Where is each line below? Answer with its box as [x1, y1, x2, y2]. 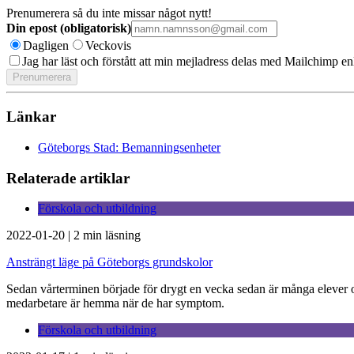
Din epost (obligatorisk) [6, 21, 131, 36]
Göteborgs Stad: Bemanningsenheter [38, 140, 220, 154]
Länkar [6, 108, 56, 126]
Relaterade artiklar [6, 169, 130, 186]
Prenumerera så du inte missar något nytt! [6, 6, 212, 21]
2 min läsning [73, 228, 141, 243]
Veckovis [85, 39, 131, 53]
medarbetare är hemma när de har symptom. [6, 296, 224, 311]
